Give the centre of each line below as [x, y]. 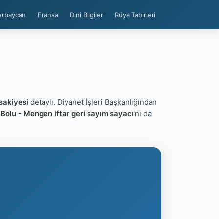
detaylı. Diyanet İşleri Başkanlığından [92, 102]
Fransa [48, 15]
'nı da [142, 114]
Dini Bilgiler [87, 15]
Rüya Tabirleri [135, 15]
